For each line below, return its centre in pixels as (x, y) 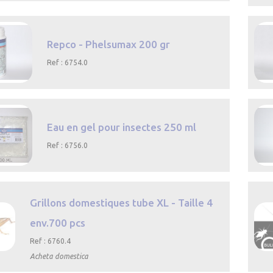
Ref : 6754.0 (68, 63)
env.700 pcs (57, 222)
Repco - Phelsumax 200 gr (109, 44)
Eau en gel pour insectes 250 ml (122, 127)
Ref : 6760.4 (50, 241)
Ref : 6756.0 (68, 146)
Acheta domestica (59, 256)
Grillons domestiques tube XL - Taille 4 (121, 202)
